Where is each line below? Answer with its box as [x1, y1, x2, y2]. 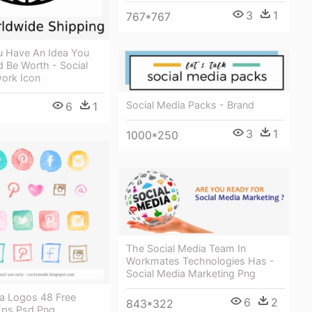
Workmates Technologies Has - [126, 255, 274, 267]
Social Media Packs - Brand [126, 99, 254, 111]
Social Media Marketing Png [126, 267, 256, 280]
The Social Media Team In [126, 242, 246, 255]
